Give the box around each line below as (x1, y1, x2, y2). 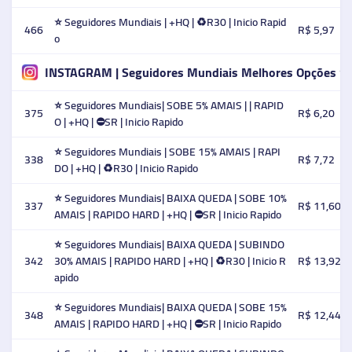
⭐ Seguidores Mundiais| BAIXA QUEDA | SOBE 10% (54, 188, 287, 208)
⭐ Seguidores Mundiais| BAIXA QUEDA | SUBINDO (54, 234, 284, 255)
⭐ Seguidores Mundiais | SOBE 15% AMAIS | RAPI (54, 141, 280, 162)
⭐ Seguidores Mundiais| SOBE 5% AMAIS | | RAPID (54, 95, 284, 115)
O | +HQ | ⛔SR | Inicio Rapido (54, 112, 183, 132)
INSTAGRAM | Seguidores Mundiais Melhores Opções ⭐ (44, 60, 348, 84)
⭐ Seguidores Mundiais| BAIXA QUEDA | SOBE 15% (54, 297, 287, 317)
